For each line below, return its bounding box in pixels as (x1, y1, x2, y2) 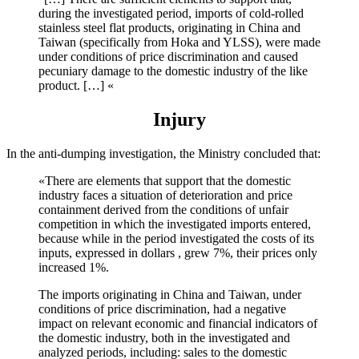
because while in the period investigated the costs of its (38, 231, 314, 245)
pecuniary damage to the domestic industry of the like (38, 63, 308, 78)
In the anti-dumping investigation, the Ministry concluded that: (6, 146, 321, 160)
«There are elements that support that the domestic (38, 173, 291, 188)
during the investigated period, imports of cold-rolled (38, 6, 304, 20)
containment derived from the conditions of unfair (38, 202, 288, 216)
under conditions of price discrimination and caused (38, 49, 298, 63)
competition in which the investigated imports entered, (38, 216, 311, 231)
